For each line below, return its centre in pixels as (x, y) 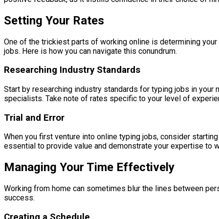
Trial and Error (34, 118)
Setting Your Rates (54, 20)
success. (19, 198)
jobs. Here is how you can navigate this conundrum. (90, 51)
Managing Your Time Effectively (89, 167)
